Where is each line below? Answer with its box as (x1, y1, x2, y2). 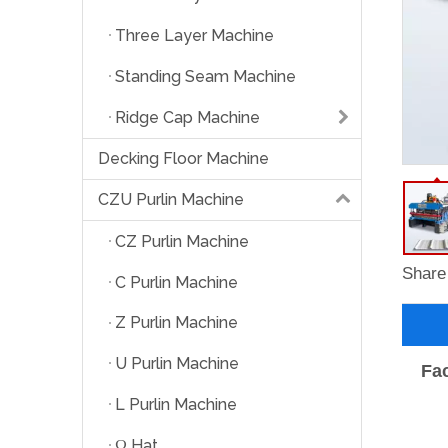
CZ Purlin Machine (115, 231, 249, 251)
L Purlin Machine (115, 395, 237, 415)
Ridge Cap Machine (115, 107, 260, 127)
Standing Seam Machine (115, 67, 296, 87)
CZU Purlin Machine (98, 189, 244, 209)
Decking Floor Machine (98, 148, 269, 168)
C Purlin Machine (115, 272, 238, 292)
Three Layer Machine (115, 26, 274, 46)
